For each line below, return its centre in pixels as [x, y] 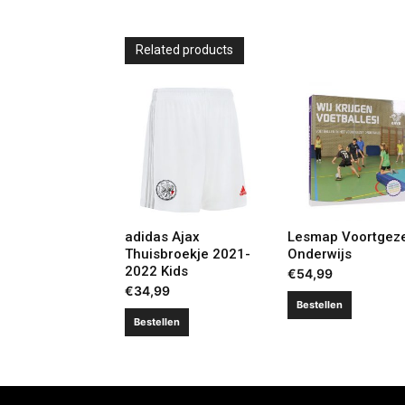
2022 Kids [156, 271]
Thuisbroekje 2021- [188, 254]
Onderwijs [319, 254]
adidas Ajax [162, 236]
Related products [184, 50]
